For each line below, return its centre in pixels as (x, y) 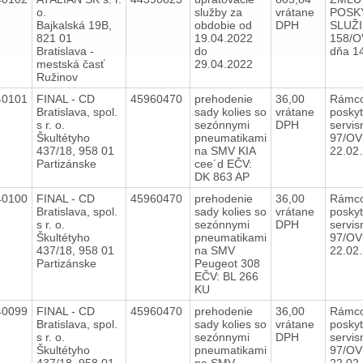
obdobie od (223, 25)
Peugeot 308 (227, 263)
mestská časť (70, 64)
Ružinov (57, 77)
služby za (218, 12)
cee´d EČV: (223, 163)
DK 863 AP (225, 176)
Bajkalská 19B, (74, 25)
